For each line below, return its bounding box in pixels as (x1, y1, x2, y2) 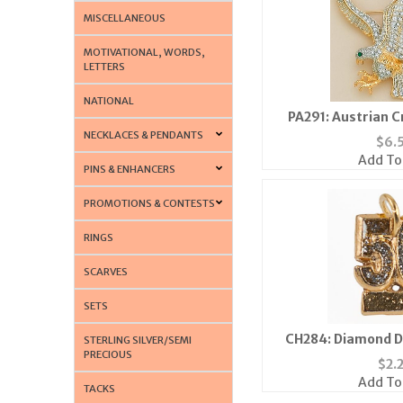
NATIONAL (84, 94, 135, 107)
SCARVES (84, 264, 129, 278)
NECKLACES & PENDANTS (84, 128, 204, 141)
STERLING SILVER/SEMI (84, 333, 193, 346)
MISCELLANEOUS (84, 11, 166, 24)
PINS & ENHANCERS (84, 162, 176, 175)
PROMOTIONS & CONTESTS (84, 196, 216, 210)
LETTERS (84, 59, 126, 73)
